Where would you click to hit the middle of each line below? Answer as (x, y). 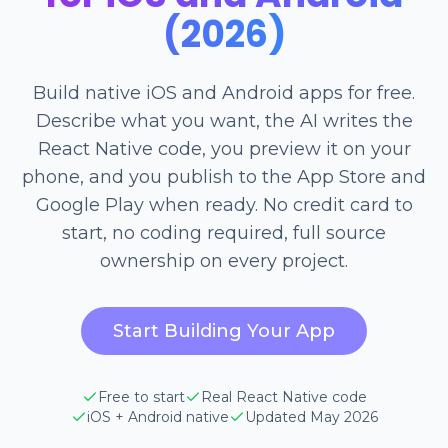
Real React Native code (283, 397)
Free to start (141, 397)
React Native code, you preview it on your (224, 149)
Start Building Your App (224, 331)
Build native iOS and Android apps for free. (224, 93)
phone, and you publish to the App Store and (224, 177)
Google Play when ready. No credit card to (224, 205)
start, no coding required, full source (224, 233)
